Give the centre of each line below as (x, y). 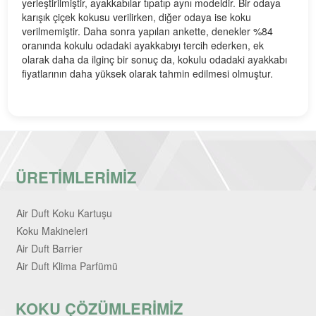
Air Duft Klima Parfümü (67, 266)
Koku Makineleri (52, 231)
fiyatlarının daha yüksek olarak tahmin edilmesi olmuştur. (148, 73)
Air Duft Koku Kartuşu (65, 213)
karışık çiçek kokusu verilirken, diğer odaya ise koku (137, 17)
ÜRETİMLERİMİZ (76, 177)
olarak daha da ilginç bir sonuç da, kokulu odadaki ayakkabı (155, 59)
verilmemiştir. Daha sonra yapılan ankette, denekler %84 (148, 31)
